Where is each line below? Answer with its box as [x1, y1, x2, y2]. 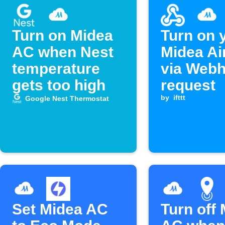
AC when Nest [12, 44, 114, 60]
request [161, 77, 215, 93]
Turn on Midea [12, 27, 113, 44]
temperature [12, 60, 100, 77]
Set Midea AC [12, 201, 108, 217]
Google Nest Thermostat [25, 94, 109, 102]
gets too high [12, 77, 105, 93]
